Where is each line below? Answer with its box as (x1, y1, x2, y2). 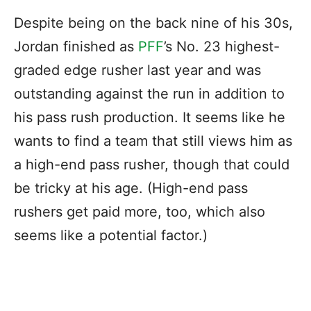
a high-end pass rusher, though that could (14, 155, 289, 173)
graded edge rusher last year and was (14, 61, 261, 78)
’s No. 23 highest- (164, 37, 280, 55)
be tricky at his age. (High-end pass (14, 179, 248, 196)
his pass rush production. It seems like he (14, 108, 285, 126)
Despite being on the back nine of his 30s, (14, 14, 293, 31)
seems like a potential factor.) (14, 226, 208, 244)
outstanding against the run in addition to (14, 85, 285, 102)
